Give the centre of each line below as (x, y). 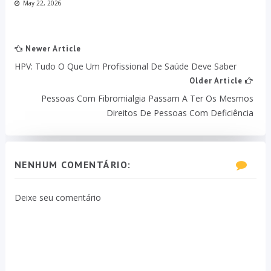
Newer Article (52, 49)
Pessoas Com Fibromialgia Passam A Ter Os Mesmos (148, 99)
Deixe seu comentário (57, 198)
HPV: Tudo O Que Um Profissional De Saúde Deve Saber (125, 67)
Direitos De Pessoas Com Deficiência (180, 113)
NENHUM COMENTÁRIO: (73, 165)
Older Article (217, 81)
